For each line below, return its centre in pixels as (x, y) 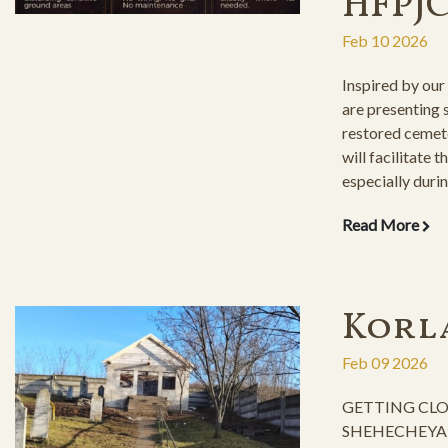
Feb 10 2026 (384, 40)
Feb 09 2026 (384, 362)
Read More (381, 224)
